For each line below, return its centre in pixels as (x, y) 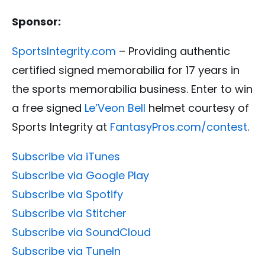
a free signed (48, 108)
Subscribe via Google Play (80, 176)
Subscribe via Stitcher (69, 214)
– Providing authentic (173, 51)
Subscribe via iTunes (66, 157)
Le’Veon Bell (115, 108)
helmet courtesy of (197, 108)
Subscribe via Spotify (67, 195)
